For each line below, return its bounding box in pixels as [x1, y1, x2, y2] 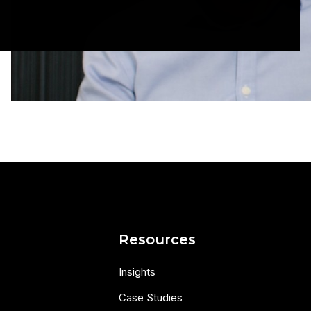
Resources [118, 231, 196, 249]
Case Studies [118, 291, 183, 305]
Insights [118, 265, 155, 279]
